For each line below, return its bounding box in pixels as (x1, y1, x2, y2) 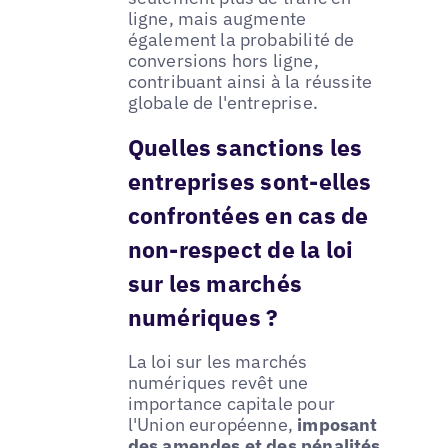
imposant (297, 412, 378, 436)
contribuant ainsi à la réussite (127, 69, 373, 93)
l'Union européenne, (127, 412, 298, 436)
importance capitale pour (127, 391, 335, 415)
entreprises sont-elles (127, 165, 372, 196)
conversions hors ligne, (127, 48, 319, 72)
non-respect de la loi (127, 233, 354, 264)
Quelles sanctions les (127, 131, 363, 162)
